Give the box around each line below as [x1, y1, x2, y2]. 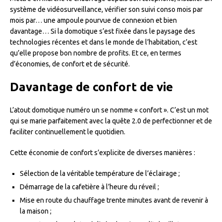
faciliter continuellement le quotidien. [10, 127, 125, 136]
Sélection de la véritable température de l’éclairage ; [20, 169, 180, 177]
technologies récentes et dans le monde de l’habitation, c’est [10, 38, 197, 46]
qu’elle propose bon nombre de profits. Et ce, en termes [10, 49, 181, 57]
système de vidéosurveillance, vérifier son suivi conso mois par [10, 5, 203, 13]
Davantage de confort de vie [10, 80, 173, 94]
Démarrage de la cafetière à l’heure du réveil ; [20, 182, 159, 191]
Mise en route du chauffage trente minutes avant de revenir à [20, 196, 208, 204]
